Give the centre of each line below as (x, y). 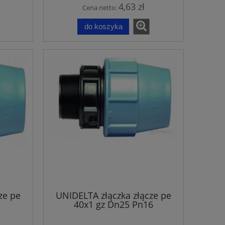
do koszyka (103, 26)
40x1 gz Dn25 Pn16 (114, 205)
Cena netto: (100, 7)
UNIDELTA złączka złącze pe (114, 196)
